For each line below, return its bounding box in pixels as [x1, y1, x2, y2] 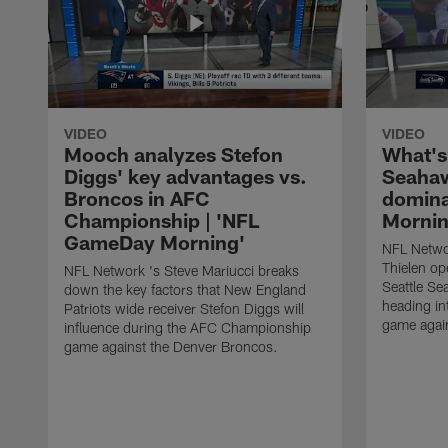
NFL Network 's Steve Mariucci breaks [64, 261, 299, 279]
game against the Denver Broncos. [64, 337, 278, 355]
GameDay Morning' [64, 229, 245, 254]
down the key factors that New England [64, 280, 306, 298]
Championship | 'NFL [64, 207, 259, 232]
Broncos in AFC [64, 185, 210, 210]
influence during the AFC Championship [64, 318, 311, 336]
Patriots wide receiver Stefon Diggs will [64, 299, 304, 317]
